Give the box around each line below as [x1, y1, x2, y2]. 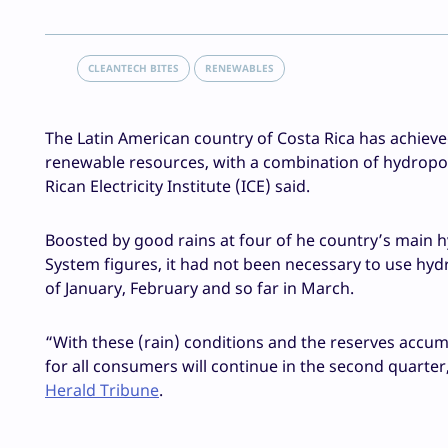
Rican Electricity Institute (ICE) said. [45, 175, 310, 198]
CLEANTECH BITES [88, 61, 179, 76]
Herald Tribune [45, 379, 159, 402]
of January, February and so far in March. [45, 277, 354, 300]
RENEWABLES [205, 61, 274, 76]
